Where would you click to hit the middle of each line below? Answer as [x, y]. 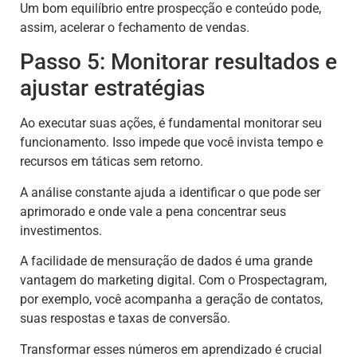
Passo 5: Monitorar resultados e [178, 62]
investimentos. [61, 230]
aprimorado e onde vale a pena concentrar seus [153, 211]
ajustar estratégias [112, 88]
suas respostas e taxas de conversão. [125, 319]
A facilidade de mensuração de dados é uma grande [166, 261]
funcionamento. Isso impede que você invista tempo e [171, 143]
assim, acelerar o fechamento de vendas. [135, 28]
